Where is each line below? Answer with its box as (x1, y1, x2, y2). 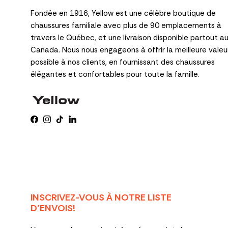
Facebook (34, 117, 68, 128)
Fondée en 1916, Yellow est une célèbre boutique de (31, 8, 216, 18)
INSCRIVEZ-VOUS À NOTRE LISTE (31, 191, 172, 204)
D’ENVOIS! (31, 202, 75, 215)
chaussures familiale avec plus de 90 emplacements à (31, 20, 221, 31)
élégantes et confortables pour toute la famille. (31, 69, 199, 79)
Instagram (46, 117, 82, 128)
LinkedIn (72, 117, 99, 128)
